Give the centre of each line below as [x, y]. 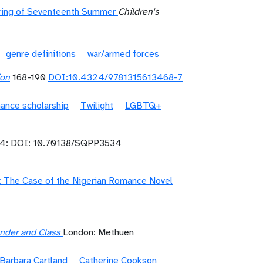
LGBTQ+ [143, 106]
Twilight [97, 106]
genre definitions [41, 54]
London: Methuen [98, 232]
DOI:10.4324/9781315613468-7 [115, 77]
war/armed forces [123, 54]
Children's [139, 12]
